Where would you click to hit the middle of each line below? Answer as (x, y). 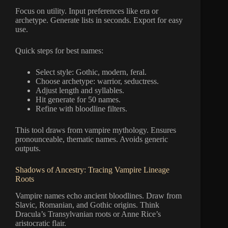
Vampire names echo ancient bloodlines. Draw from (98, 195)
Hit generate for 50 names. (78, 99)
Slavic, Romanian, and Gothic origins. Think (87, 205)
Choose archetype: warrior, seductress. (97, 81)
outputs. (28, 148)
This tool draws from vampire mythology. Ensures (96, 130)
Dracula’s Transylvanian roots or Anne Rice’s (88, 214)
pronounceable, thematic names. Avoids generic (92, 139)
